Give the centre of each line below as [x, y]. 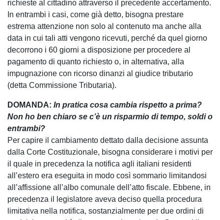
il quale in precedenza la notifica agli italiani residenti [99, 164]
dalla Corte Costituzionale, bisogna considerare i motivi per [110, 152]
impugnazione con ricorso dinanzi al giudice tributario [100, 73]
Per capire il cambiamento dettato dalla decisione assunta [108, 140]
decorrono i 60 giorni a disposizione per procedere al [99, 50]
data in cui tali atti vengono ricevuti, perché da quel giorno [107, 38]
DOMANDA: [30, 105]
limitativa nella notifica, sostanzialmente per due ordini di [106, 211]
